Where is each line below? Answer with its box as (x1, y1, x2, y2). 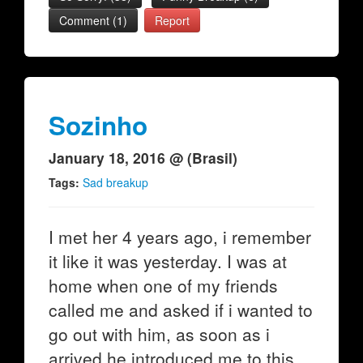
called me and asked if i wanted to (49, 297, 313, 322)
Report (155, 12, 190, 28)
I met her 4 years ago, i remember (49, 224, 311, 249)
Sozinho (49, 107, 147, 143)
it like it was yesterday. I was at (49, 249, 287, 273)
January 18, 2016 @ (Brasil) (49, 147, 237, 168)
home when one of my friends (49, 273, 278, 297)
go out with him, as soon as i (49, 322, 270, 346)
